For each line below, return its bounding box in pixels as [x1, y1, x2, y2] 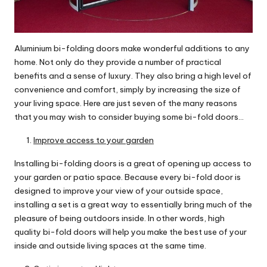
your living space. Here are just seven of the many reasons [14, 98, 237, 109]
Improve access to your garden [33, 135, 154, 146]
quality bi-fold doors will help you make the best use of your [14, 226, 247, 238]
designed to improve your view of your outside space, [14, 185, 223, 197]
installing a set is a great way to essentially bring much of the [14, 199, 252, 210]
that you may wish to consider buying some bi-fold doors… [14, 111, 244, 123]
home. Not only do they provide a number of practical [14, 57, 221, 68]
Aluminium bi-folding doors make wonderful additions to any [14, 43, 250, 54]
